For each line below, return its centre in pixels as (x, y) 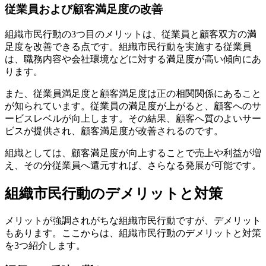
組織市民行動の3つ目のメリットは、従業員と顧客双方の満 (131, 34)
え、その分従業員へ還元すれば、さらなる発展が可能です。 (133, 165)
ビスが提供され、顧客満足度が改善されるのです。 (114, 131)
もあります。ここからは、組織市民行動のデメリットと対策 (133, 233)
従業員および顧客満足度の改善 (84, 9)
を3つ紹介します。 (45, 245)
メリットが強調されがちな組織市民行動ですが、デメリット (133, 220)
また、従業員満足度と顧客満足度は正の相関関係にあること (133, 93)
